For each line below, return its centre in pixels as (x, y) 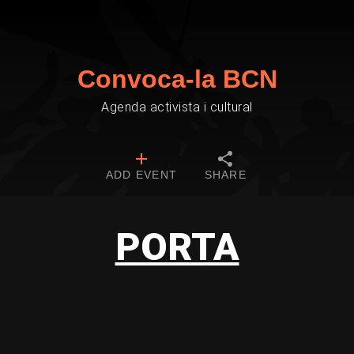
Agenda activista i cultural (177, 107)
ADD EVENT (141, 175)
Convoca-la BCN (177, 79)
